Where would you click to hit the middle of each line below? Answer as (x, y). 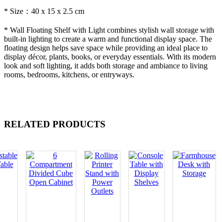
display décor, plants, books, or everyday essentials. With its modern (110, 56)
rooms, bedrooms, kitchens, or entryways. (69, 74)
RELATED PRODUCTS (55, 124)
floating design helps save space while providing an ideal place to (106, 48)
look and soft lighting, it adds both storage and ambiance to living (106, 65)
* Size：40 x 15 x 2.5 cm (44, 11)
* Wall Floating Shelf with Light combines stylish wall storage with (109, 30)
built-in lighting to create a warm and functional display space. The (108, 39)
